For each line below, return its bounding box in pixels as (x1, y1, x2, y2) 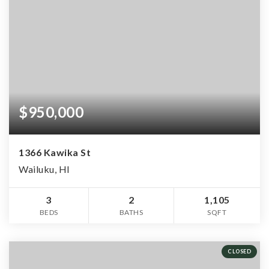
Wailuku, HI (19, 163, 70, 175)
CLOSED (228, 247, 251, 255)
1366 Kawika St (19, 146, 91, 158)
